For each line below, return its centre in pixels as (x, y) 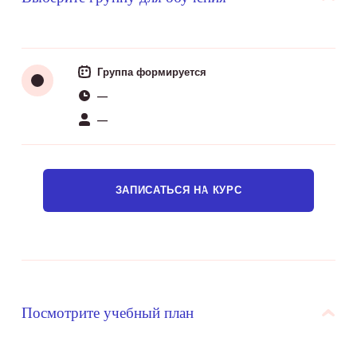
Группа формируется (151, 72)
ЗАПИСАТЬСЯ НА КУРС (178, 190)
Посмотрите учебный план (107, 312)
